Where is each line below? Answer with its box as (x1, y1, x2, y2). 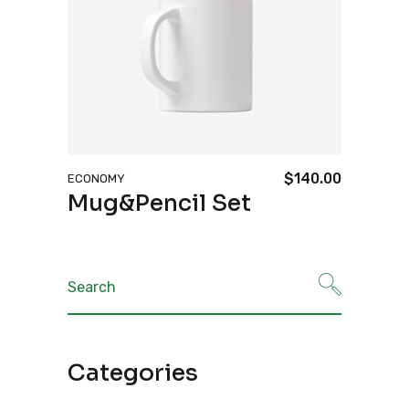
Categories (68, 359, 198, 387)
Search (67, 270, 115, 288)
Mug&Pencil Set (68, 189, 251, 217)
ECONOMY (68, 172, 125, 185)
